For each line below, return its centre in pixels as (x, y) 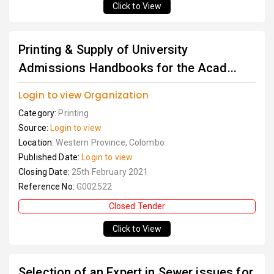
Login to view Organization (83, 95)
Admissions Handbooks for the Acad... (128, 68)
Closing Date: (45, 172)
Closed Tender (137, 206)
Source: (35, 128)
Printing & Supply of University (103, 50)
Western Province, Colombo (110, 143)
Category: (39, 113)
